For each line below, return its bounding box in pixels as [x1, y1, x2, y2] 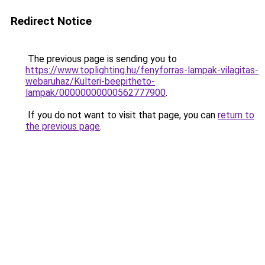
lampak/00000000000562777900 [25, 87, 166, 98]
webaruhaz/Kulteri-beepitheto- [25, 76, 155, 87]
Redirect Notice [11, 14, 92, 28]
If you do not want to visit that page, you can [25, 109, 218, 121]
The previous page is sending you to [25, 53, 177, 64]
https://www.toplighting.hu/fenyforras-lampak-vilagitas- [25, 64, 258, 76]
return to [218, 109, 254, 121]
